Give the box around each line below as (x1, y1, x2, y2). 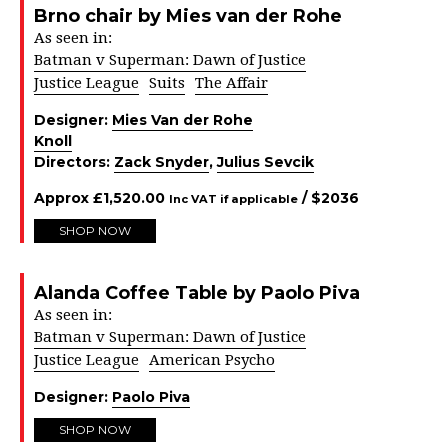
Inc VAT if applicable (169, 192, 298, 206)
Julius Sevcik (217, 153, 314, 171)
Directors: (34, 153, 114, 171)
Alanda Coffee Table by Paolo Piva (34, 282, 360, 304)
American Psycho (149, 351, 275, 369)
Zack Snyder (114, 153, 209, 171)
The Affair (195, 74, 268, 92)
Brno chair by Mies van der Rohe (34, 5, 342, 27)
